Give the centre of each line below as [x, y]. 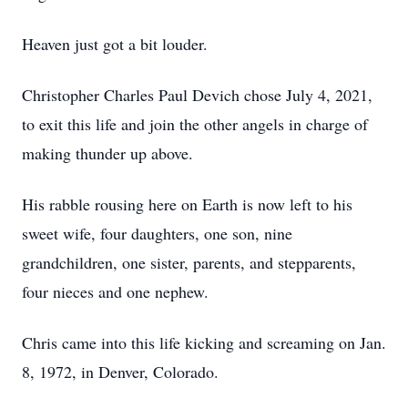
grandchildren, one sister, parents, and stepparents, [189, 262]
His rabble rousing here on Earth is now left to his [187, 204]
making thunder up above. [107, 153]
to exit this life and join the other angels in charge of [195, 124]
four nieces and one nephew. [115, 291]
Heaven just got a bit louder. [115, 44]
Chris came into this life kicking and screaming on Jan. [204, 342]
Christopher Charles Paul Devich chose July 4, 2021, [197, 95]
